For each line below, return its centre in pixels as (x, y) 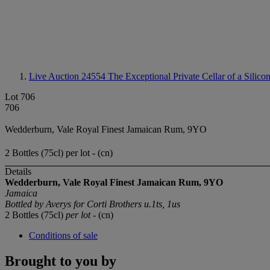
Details (18, 172)
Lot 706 (20, 97)
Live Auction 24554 (68, 76)
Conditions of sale (63, 236)
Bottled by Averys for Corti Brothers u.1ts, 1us (93, 204)
